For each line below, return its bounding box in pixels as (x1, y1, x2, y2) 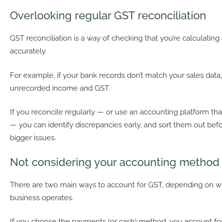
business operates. (10, 193, 73, 202)
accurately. (10, 47, 47, 56)
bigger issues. (10, 133, 56, 143)
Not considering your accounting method (10, 155, 220, 168)
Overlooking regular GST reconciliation (10, 9, 206, 22)
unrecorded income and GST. (10, 83, 110, 93)
